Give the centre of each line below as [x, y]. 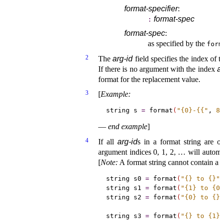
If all [108, 141]
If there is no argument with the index [158, 69]
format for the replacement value [148, 79]
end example [128, 127]
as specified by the [178, 44]
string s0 [125, 178]
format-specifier [151, 9]
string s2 [125, 197]
